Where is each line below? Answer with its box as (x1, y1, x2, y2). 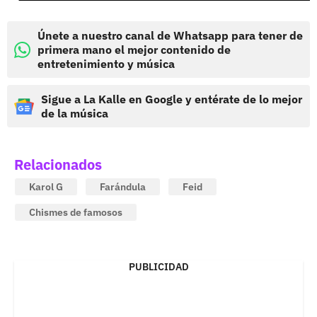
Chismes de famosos (29, 206, 122, 219)
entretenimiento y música (38, 57, 175, 71)
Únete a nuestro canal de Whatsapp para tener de (38, 28, 303, 43)
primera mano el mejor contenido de (38, 42, 231, 57)
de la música (41, 106, 108, 121)
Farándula (100, 180, 146, 194)
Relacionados (14, 155, 102, 175)
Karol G (29, 180, 63, 194)
